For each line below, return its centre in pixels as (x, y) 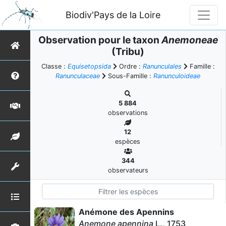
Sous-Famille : (130, 76)
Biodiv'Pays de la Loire (113, 15)
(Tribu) (128, 51)
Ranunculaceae (78, 76)
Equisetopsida (89, 66)
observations (128, 113)
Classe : (54, 66)
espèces (128, 142)
